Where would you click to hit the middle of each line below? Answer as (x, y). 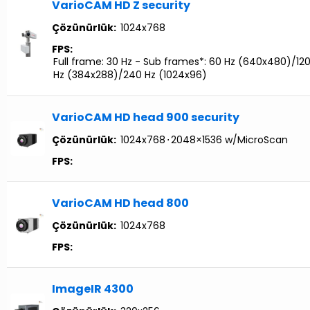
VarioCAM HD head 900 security (146, 118)
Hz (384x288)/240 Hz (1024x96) (130, 74)
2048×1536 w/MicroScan (229, 140)
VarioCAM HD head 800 (120, 203)
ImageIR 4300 (93, 289)
